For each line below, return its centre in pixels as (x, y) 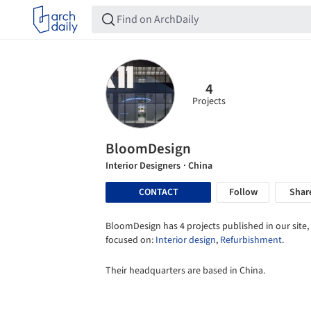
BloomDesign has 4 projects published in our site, (207, 226)
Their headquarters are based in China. (185, 271)
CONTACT (158, 192)
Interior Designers (143, 166)
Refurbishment (251, 240)
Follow (243, 192)
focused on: (131, 240)
